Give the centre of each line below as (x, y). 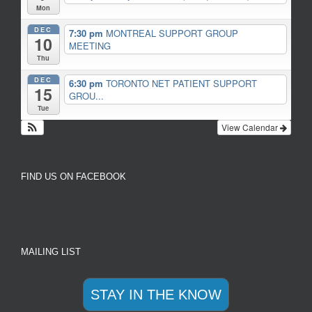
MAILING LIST (51, 251)
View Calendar (251, 127)
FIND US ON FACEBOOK (73, 176)
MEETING (89, 45)
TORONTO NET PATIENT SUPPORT (181, 83)
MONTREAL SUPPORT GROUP (172, 33)
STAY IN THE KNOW (156, 294)
